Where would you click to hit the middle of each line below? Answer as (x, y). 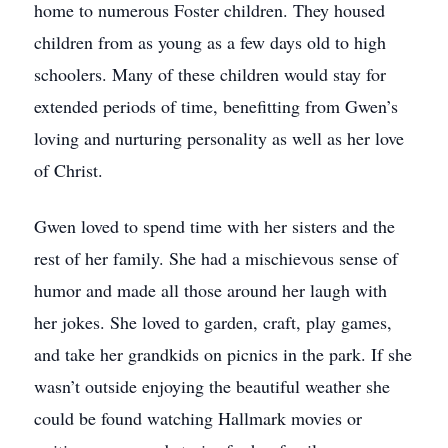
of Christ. (68, 170)
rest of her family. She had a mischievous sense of (216, 258)
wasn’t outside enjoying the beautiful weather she (212, 386)
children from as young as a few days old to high (210, 42)
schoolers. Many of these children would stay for (210, 74)
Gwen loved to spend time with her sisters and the (214, 226)
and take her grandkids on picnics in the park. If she (223, 354)
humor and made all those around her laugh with (210, 290)
